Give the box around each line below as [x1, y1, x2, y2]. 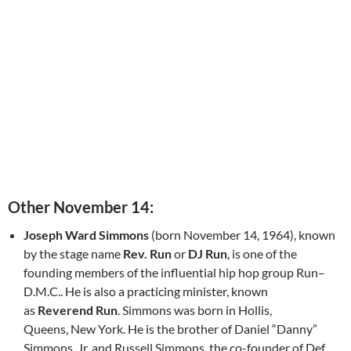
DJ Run [188, 246, 227, 262]
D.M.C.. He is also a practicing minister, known [24, 284, 268, 299]
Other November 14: [8, 197, 154, 217]
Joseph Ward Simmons [24, 227, 149, 243]
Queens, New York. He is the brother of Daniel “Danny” [24, 321, 317, 337]
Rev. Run [123, 246, 172, 262]
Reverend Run [38, 302, 118, 318]
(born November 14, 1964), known [149, 227, 335, 243]
